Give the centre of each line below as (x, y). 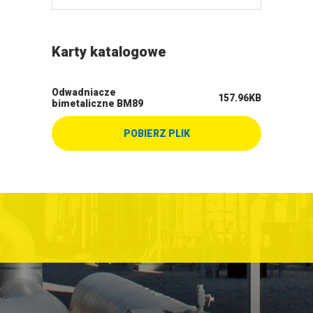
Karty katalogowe (109, 52)
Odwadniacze (84, 92)
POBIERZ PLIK (156, 133)
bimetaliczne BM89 (97, 103)
